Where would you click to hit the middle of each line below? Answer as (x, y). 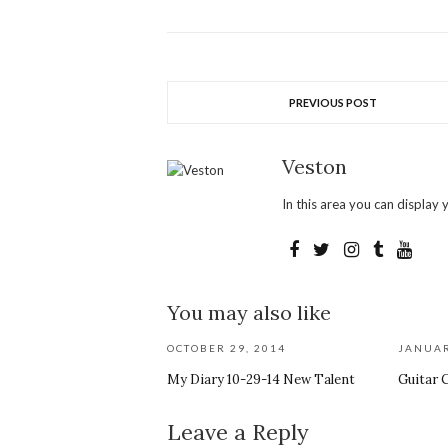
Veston (314, 166)
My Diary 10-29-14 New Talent (261, 379)
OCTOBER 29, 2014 (226, 348)
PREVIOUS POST (332, 102)
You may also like (249, 312)
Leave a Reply (238, 432)
